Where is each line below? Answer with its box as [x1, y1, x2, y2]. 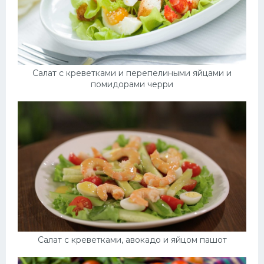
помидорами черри [91, 78, 173, 90]
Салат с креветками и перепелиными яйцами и [32, 67, 232, 78]
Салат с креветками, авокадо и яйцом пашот [37, 235, 227, 246]
